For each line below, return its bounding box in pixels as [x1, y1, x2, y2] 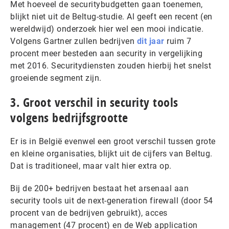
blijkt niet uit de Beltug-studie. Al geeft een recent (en [10, 12, 213, 21]
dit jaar [136, 36, 165, 46]
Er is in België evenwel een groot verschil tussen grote [10, 136, 216, 146]
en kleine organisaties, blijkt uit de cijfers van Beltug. [10, 149, 213, 158]
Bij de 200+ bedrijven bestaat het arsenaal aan [10, 184, 189, 193]
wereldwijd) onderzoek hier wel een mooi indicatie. [10, 24, 203, 34]
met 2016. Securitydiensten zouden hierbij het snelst [10, 61, 211, 71]
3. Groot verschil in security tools [10, 94, 178, 110]
